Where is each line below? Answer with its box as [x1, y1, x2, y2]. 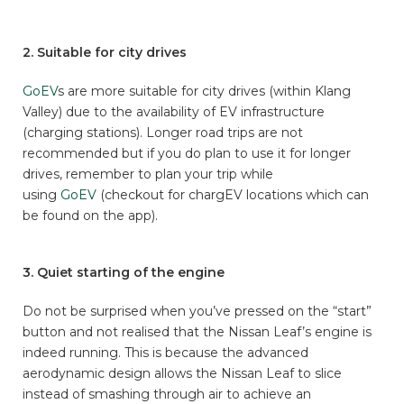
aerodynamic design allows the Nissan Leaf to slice [23, 365, 342, 382]
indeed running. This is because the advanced [23, 344, 308, 362]
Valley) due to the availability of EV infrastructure [23, 104, 325, 121]
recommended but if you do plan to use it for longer [23, 145, 351, 162]
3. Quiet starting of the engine [23, 264, 225, 281]
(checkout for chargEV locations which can [96, 187, 369, 204]
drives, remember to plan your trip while [23, 166, 273, 183]
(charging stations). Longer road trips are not [23, 124, 303, 142]
